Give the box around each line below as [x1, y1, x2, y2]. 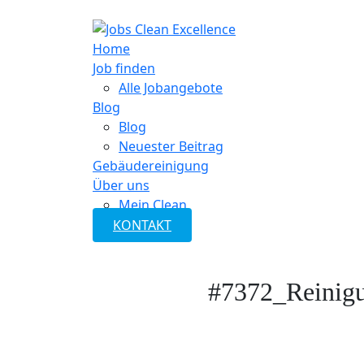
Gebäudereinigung [93, 157, 209, 175]
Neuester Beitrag [119, 137, 223, 155]
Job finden [93, 59, 155, 77]
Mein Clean [119, 196, 187, 214]
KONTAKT [113, 216, 171, 234]
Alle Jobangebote [119, 79, 223, 97]
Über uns [93, 176, 149, 194]
